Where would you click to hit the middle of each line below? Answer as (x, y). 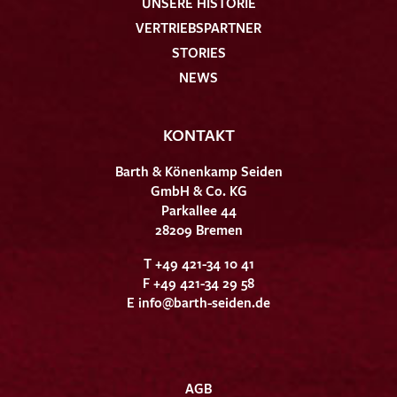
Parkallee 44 (198, 210)
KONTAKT (198, 134)
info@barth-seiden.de (204, 302)
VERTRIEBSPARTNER (198, 27)
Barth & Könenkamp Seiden (198, 171)
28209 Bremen (198, 229)
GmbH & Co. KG (198, 190)
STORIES (198, 52)
